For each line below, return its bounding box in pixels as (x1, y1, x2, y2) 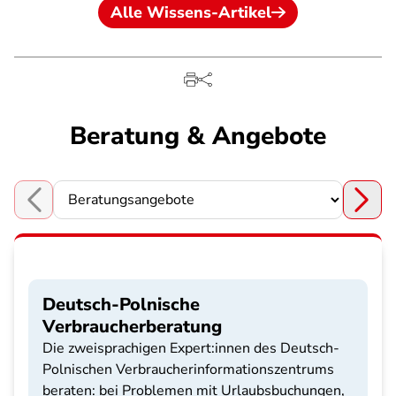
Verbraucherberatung (42, 315, 222, 339)
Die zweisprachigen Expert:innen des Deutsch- (42, 339, 339, 358)
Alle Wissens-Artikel (110, 2, 271, 23)
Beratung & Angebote (70, 119, 326, 153)
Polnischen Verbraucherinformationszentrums (42, 360, 334, 379)
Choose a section (13, 199, 122, 219)
